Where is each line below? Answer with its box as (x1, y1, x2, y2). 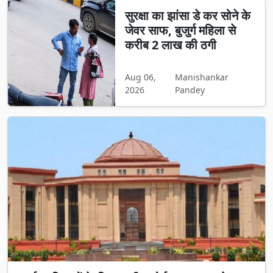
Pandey (174, 83, 205, 96)
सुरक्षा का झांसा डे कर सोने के (124, 7, 250, 24)
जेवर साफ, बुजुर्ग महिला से (124, 22, 236, 38)
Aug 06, (124, 71, 156, 83)
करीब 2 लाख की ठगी (124, 37, 216, 53)
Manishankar (174, 71, 229, 83)
